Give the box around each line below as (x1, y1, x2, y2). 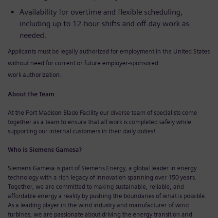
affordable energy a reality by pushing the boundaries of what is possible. (8, 192, 207, 200)
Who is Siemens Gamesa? (8, 146, 82, 153)
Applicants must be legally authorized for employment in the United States (8, 48, 210, 55)
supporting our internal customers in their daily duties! (8, 127, 155, 135)
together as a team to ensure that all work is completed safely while (8, 118, 191, 126)
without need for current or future (8, 59, 102, 67)
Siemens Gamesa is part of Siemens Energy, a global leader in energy (8, 164, 197, 172)
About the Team (8, 91, 54, 98)
